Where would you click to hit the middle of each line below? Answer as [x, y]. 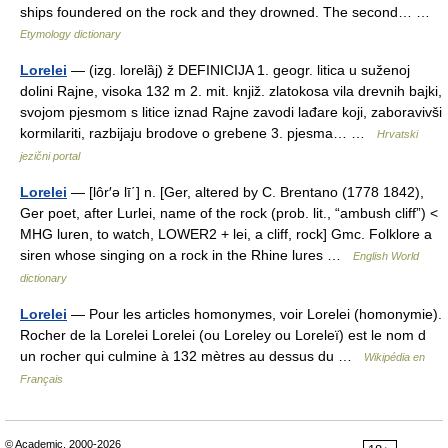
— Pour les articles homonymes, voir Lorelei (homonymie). [254, 313]
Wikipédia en [394, 356]
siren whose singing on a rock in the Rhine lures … [186, 254]
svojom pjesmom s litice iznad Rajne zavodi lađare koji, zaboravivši [231, 111]
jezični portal [50, 155]
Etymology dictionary [70, 33]
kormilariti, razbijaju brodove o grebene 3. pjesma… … [198, 132]
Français [41, 378]
